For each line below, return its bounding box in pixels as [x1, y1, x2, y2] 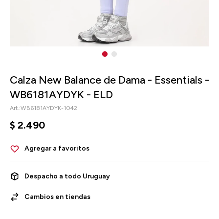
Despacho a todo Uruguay [24, 172, 110, 180]
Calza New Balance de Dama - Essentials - [10, 73, 209, 87]
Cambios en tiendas [24, 193, 90, 201]
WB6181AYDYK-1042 [21, 105, 77, 111]
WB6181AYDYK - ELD [10, 88, 113, 101]
